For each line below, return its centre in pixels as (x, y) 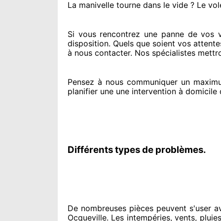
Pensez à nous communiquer (123, 82)
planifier (83, 91)
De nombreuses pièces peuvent (127, 208)
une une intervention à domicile (157, 91)
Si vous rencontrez (104, 34)
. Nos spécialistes (163, 53)
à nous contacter (99, 53)
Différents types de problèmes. (137, 150)
